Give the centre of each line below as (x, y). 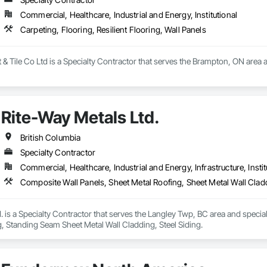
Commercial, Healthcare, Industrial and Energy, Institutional (128, 15)
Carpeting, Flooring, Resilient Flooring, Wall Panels (113, 30)
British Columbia (50, 138)
